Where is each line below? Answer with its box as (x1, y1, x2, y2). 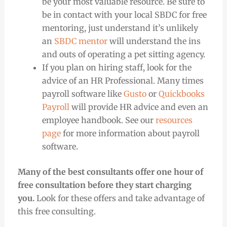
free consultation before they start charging (17, 179, 192, 190)
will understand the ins (107, 35, 201, 46)
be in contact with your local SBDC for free (42, 9, 207, 20)
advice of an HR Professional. (42, 75, 155, 86)
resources (155, 115, 193, 125)
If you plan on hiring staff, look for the (42, 62, 192, 72)
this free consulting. (17, 206, 98, 216)
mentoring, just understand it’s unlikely (42, 22, 198, 33)
